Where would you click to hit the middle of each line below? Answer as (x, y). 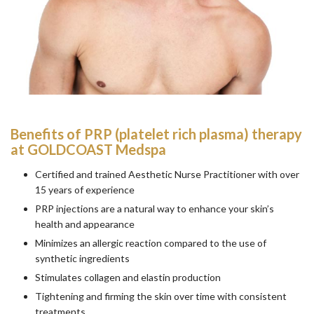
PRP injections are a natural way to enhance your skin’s (155, 208)
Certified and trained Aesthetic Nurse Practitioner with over (167, 174)
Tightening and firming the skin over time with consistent (161, 296)
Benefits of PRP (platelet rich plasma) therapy (156, 134)
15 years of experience (85, 189)
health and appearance (85, 224)
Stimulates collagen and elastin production (128, 277)
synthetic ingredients (82, 258)
